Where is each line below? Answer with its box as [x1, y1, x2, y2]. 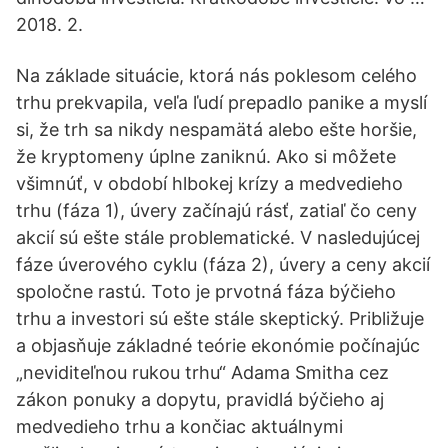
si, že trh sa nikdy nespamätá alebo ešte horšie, [16, 119, 417, 140]
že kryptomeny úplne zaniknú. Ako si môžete [16, 146, 396, 167]
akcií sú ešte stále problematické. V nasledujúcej [16, 227, 420, 248]
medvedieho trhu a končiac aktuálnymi [16, 416, 343, 437]
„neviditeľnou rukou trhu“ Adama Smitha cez [16, 362, 389, 383]
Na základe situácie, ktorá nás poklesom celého [16, 65, 417, 86]
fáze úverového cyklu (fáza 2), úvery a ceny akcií [16, 254, 430, 275]
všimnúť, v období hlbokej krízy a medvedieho [16, 173, 403, 194]
